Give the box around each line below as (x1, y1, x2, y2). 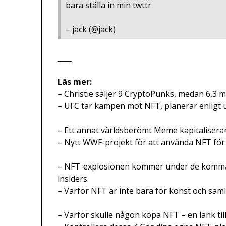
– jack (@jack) (66, 24, 116, 35)
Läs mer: (58, 76, 92, 88)
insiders (58, 173, 88, 185)
